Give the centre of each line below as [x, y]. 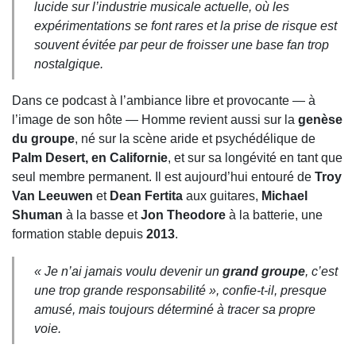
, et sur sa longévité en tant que [255, 158]
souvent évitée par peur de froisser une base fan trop [182, 45]
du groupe [43, 139]
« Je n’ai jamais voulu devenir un [128, 272]
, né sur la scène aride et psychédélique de [195, 139]
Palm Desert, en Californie [90, 158]
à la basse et [102, 215]
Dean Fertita [146, 196]
